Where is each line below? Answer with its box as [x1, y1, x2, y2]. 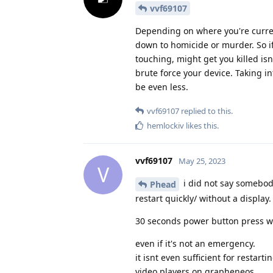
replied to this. [179, 105, 233, 116]
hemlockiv [147, 119, 184, 131]
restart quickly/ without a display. [135, 192, 271, 204]
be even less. [135, 80, 188, 93]
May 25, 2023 [179, 155, 225, 166]
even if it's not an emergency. [135, 237, 255, 249]
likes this [184, 119, 217, 131]
